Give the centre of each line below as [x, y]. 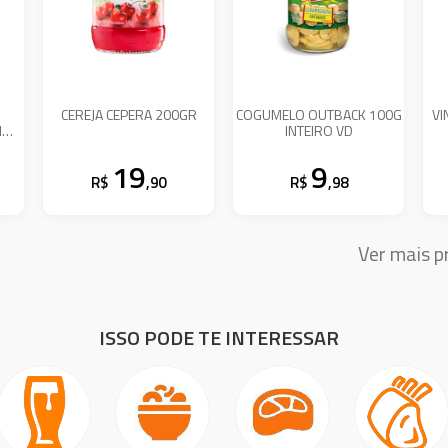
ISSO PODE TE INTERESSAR [219, 338]
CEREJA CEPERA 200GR [128, 114]
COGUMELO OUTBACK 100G [318, 114]
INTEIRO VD [318, 130]
